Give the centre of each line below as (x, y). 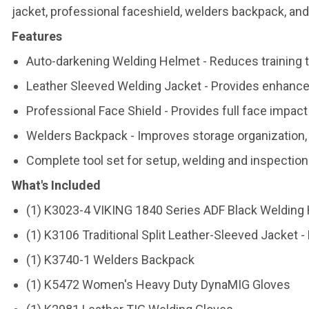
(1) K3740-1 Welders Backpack (110, 260)
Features (37, 36)
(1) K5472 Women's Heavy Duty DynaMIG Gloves (158, 285)
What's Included (56, 185)
